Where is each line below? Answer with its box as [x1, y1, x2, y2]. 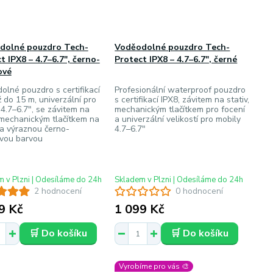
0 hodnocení [175, 185, 224, 197]
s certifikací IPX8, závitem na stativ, [115, 94, 250, 105]
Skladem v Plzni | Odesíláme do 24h [115, 174, 244, 185]
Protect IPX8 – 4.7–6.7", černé [115, 54, 238, 65]
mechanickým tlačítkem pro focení [115, 104, 246, 115]
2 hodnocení [34, 185, 82, 197]
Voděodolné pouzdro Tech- [115, 41, 230, 53]
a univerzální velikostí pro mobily [115, 113, 241, 125]
